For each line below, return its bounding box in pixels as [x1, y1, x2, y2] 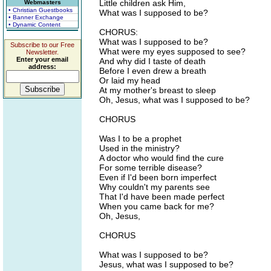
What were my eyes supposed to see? [99, 47, 246, 56]
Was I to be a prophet [99, 134, 181, 143]
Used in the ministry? [99, 143, 180, 153]
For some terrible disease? [99, 163, 202, 172]
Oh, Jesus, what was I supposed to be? [99, 95, 250, 105]
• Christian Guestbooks [8, 7, 73, 13]
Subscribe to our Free [10, 41, 74, 48]
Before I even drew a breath [99, 66, 206, 76]
